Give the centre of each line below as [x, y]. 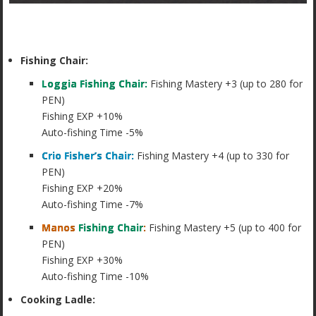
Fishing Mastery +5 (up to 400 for [224, 227]
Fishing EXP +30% [83, 260]
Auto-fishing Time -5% [93, 133]
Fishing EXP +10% [83, 116]
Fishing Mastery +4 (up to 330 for [212, 156]
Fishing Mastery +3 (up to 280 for [225, 84]
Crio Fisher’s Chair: [88, 156]
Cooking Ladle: [58, 299]
